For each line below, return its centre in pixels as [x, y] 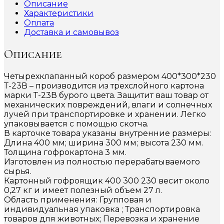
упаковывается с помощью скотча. [76, 123]
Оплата [39, 22]
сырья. [18, 171]
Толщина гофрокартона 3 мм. [65, 152]
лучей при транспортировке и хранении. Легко [105, 114]
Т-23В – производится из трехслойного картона [104, 85]
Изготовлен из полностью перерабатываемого [102, 161]
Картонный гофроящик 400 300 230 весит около [107, 180]
